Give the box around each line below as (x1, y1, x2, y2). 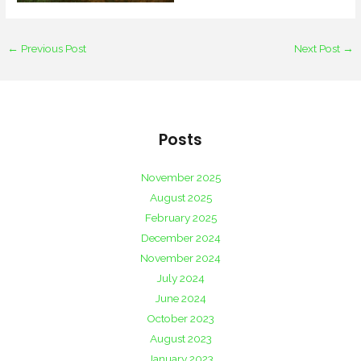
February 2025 (144, 210, 217, 224)
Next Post (293, 41, 342, 55)
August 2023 (149, 331, 212, 345)
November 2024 (140, 251, 221, 264)
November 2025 (140, 170, 221, 184)
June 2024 (155, 291, 206, 305)
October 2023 (147, 311, 214, 325)
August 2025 (149, 190, 212, 204)
